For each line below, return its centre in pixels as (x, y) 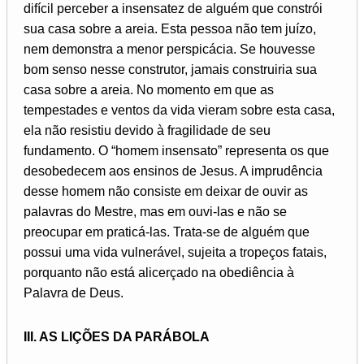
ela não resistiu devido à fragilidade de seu (147, 131)
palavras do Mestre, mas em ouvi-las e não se (155, 212)
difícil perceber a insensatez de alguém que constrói (173, 9)
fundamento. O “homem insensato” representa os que (176, 151)
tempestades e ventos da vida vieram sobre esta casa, (179, 110)
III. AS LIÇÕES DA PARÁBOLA (117, 337)
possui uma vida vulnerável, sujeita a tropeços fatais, (175, 253)
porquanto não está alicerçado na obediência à (159, 273)
